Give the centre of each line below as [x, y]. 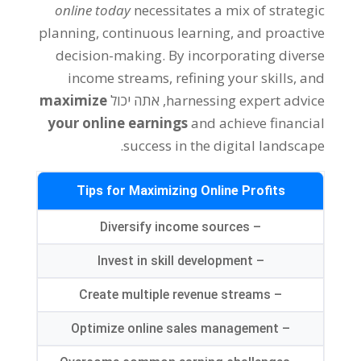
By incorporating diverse [247, 56]
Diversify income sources [175, 227]
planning [68, 33]
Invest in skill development [175, 261]
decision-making [109, 56]
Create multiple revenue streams [175, 295]
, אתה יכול [137, 101]
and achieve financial [258, 123]
